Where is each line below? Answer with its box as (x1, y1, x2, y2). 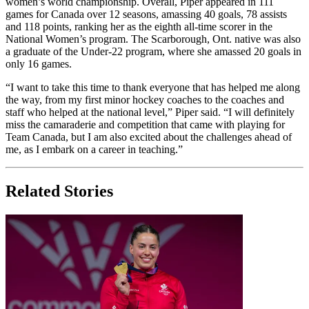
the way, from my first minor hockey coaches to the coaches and (6, 94, 284, 106)
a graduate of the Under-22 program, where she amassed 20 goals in (6, 46, 301, 58)
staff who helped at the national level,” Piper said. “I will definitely (6, 106, 295, 119)
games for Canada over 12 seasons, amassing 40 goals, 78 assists (6, 8, 287, 21)
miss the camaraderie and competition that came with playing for (6, 119, 285, 131)
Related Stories (6, 182, 113, 201)
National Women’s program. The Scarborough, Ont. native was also (6, 33, 301, 46)
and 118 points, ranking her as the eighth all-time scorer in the (6, 21, 272, 33)
